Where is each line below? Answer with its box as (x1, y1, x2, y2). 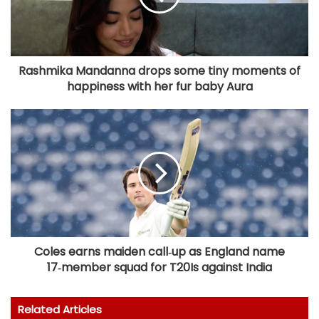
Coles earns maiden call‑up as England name (34, 244, 285, 261)
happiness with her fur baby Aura (66, 78, 253, 95)
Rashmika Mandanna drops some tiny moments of (19, 63, 300, 80)
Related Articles (18, 302, 102, 318)
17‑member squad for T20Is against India (47, 259, 272, 276)
